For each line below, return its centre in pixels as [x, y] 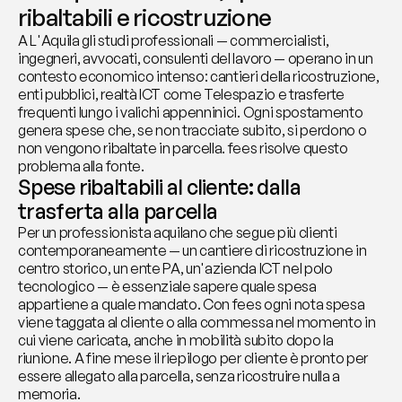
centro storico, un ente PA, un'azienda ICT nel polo [175, 268]
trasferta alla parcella [118, 211]
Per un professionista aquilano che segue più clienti [178, 232]
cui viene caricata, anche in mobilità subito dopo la [176, 340]
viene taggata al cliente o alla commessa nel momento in [197, 322]
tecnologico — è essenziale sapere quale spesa [167, 286]
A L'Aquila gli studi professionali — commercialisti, [174, 40]
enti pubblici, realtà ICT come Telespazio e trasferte [182, 94]
